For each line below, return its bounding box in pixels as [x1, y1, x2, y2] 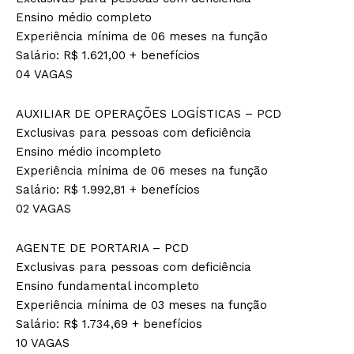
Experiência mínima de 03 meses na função [16, 297, 267, 312]
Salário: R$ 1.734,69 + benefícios [16, 316, 202, 331]
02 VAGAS [16, 201, 71, 216]
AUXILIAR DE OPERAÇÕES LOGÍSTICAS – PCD [16, 106, 281, 121]
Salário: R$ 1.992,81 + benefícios [16, 182, 200, 197]
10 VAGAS [16, 335, 70, 350]
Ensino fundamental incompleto [16, 278, 199, 293]
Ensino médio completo [16, 9, 152, 24]
